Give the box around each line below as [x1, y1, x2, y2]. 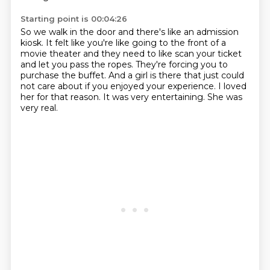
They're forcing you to [135, 59, 228, 70]
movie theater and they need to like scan [20, 48, 196, 59]
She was [207, 92, 242, 102]
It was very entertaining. [102, 92, 207, 102]
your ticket [196, 48, 242, 59]
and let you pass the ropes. [20, 59, 136, 70]
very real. [20, 102, 58, 113]
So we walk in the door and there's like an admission [20, 27, 239, 37]
